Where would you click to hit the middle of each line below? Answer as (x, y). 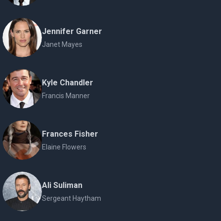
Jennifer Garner (72, 31)
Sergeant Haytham (72, 198)
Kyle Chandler (68, 83)
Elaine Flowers (64, 147)
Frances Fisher (70, 134)
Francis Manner (66, 96)
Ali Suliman (62, 185)
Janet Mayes (62, 44)
